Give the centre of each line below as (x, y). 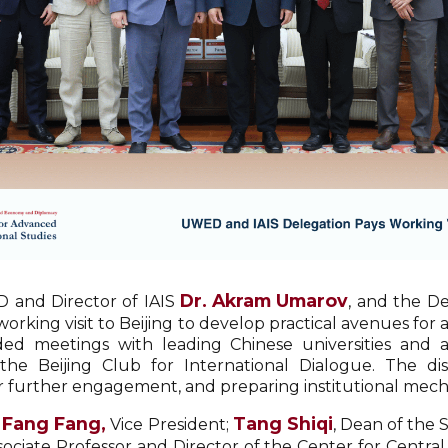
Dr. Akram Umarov (264, 300)
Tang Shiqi (282, 423)
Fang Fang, (54, 423)
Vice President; (169, 424)
